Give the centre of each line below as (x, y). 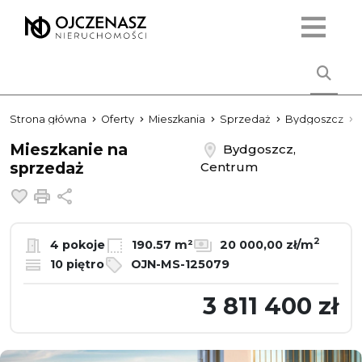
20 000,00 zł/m (265, 244)
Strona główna (48, 119)
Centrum (229, 167)
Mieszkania (177, 119)
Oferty (118, 119)
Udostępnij (112, 194)
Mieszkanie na (69, 149)
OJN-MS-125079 (179, 264)
